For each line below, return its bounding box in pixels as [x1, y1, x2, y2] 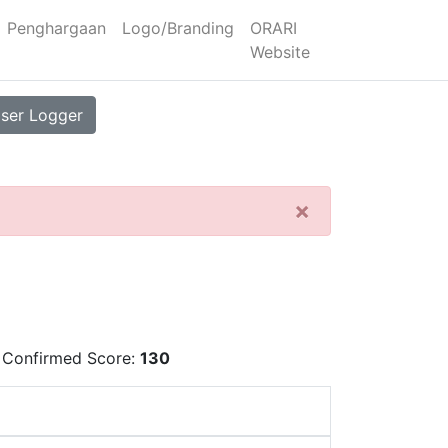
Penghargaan [7, 18, 107, 38]
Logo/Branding [122, 18, 235, 38]
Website [250, 42, 311, 62]
